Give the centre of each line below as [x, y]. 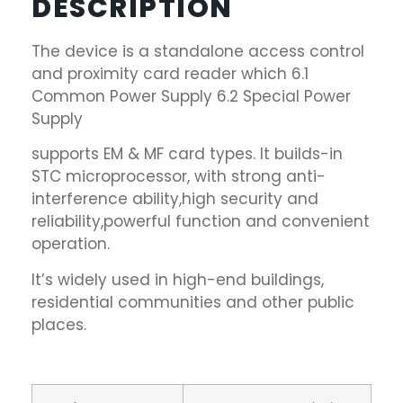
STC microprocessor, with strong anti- [179, 177]
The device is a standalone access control [198, 51]
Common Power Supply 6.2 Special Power [191, 96]
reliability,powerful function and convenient [201, 222]
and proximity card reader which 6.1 [170, 73]
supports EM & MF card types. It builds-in [187, 154]
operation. [71, 244]
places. [59, 324]
